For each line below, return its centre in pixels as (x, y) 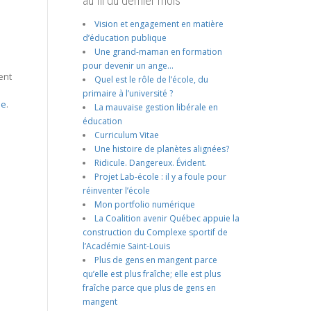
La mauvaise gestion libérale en (156, 107)
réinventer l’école (116, 190)
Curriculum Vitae (126, 135)
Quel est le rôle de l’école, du (151, 79)
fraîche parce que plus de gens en (149, 287)
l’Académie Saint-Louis (126, 246)
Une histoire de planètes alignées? (161, 149)
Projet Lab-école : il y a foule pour (160, 176)
